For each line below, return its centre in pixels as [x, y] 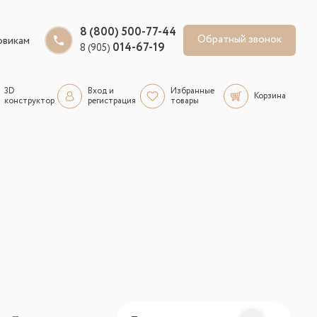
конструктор [29, 101]
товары [185, 101]
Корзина [270, 96]
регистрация [111, 101]
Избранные [192, 91]
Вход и [100, 91]
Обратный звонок [240, 40]
